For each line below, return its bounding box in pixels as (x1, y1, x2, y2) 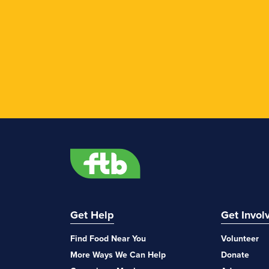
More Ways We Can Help (70, 249, 166, 261)
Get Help (70, 207, 114, 223)
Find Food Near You (70, 232, 146, 244)
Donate (221, 249, 250, 261)
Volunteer (221, 232, 259, 244)
